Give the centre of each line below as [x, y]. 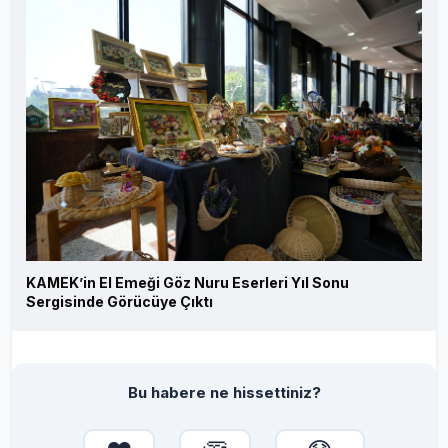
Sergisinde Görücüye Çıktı [119, 301]
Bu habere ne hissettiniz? [224, 392]
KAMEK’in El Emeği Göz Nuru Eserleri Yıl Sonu [187, 282]
